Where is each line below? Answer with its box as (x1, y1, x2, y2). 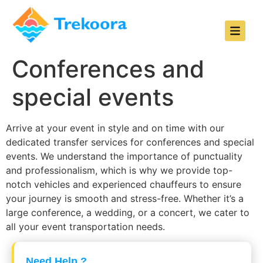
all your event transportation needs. (6, 221, 165, 232)
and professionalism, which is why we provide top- (6, 164, 232, 176)
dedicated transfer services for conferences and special (6, 136, 254, 148)
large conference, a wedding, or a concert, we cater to (6, 207, 249, 218)
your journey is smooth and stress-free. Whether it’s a (6, 193, 244, 204)
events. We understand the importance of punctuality (6, 150, 242, 162)
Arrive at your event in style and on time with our (6, 122, 224, 134)
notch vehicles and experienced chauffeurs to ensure (6, 178, 241, 190)
